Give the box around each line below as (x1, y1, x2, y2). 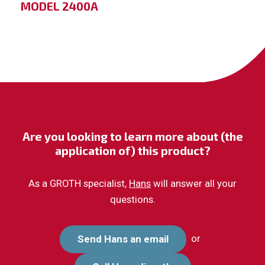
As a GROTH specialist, (28, 177, 129, 189)
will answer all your (151, 177, 237, 189)
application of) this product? (54, 144, 211, 157)
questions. (109, 193, 156, 205)
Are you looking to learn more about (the (22, 130, 243, 143)
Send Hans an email (77, 233, 169, 245)
